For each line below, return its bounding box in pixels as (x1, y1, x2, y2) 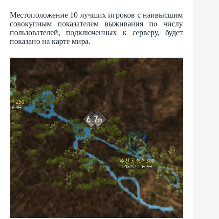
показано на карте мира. (10, 37, 90, 46)
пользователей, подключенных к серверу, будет (10, 28, 183, 37)
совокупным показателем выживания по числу (10, 20, 183, 28)
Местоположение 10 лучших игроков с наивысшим (10, 11, 183, 20)
